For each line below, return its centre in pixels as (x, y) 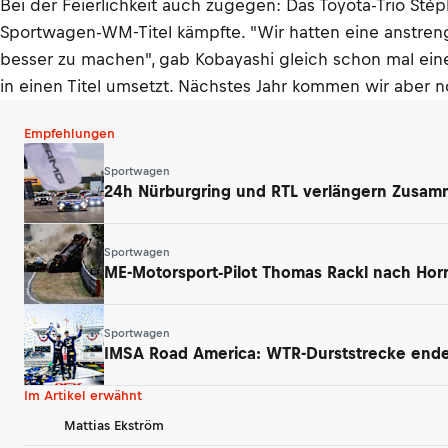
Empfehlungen (69, 133)
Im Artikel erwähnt (83, 395)
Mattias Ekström (114, 425)
